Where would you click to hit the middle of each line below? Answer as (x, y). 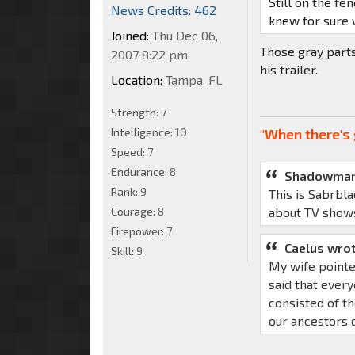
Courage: (134, 211)
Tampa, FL (193, 79)
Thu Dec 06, (183, 35)
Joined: (130, 35)
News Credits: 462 (164, 10)
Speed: (129, 151)
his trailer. (289, 69)
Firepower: (139, 231)
